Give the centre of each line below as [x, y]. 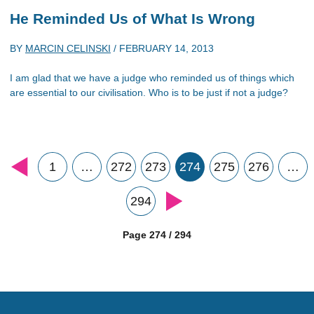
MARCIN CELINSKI [68, 48]
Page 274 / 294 [157, 235]
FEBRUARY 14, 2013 [166, 48]
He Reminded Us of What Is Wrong [132, 18]
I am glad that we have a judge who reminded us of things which [152, 78]
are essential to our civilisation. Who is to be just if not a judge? [149, 93]
